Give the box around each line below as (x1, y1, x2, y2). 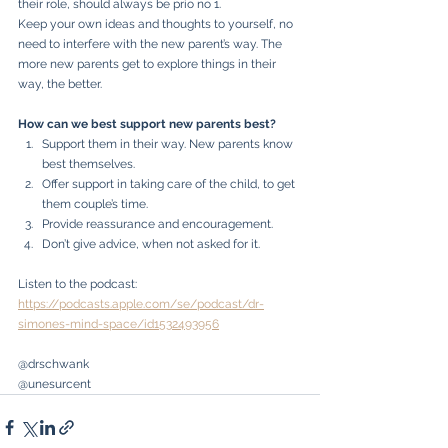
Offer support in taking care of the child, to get (42, 176, 298, 191)
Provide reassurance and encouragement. (42, 216, 273, 231)
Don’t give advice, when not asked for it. (42, 236, 260, 251)
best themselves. (42, 156, 135, 171)
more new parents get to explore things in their (18, 56, 279, 71)
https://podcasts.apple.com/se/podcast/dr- (18, 296, 264, 311)
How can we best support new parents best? (18, 116, 276, 131)
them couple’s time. (42, 196, 148, 211)
